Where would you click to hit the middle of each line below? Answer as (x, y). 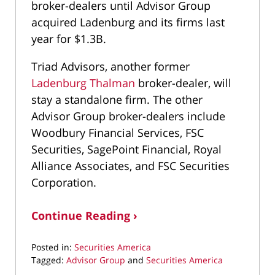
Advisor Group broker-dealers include (128, 116)
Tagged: (48, 260)
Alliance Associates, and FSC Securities (130, 166)
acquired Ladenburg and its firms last (128, 22)
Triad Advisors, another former (110, 67)
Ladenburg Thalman (83, 83)
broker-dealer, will (183, 83)
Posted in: (52, 247)
